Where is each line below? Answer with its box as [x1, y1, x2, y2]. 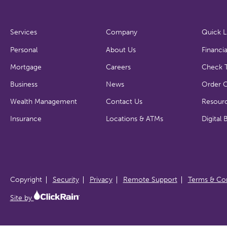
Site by [10, 193, 34, 202]
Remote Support [123, 175, 177, 184]
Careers [105, 62, 131, 71]
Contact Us [105, 97, 142, 106]
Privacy [89, 175, 112, 184]
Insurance [10, 114, 42, 123]
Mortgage [10, 62, 42, 71]
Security [52, 175, 79, 184]
